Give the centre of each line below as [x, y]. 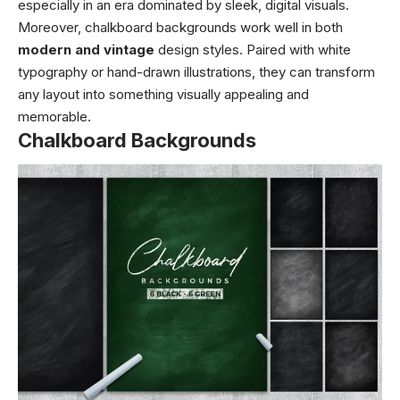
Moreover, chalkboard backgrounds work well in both [180, 27]
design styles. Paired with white [253, 49]
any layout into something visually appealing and [163, 94]
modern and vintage [86, 49]
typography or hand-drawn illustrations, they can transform [196, 71]
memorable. [54, 116]
